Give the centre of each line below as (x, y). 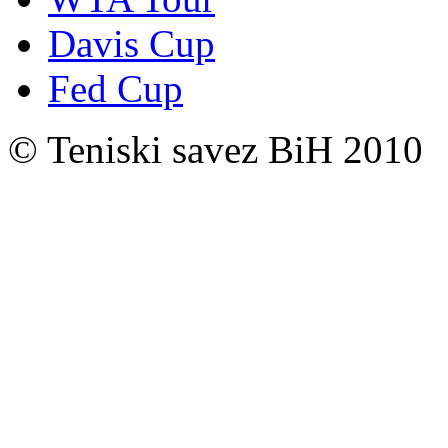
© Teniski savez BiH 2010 (215, 149)
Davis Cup (131, 43)
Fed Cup (115, 88)
